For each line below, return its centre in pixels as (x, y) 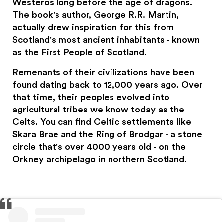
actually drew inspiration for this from (93, 27)
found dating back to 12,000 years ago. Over (108, 85)
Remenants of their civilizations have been (104, 72)
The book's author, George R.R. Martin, (96, 15)
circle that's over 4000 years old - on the (99, 147)
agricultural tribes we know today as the (99, 110)
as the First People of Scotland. (80, 52)
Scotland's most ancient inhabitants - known (106, 40)
